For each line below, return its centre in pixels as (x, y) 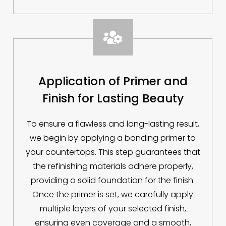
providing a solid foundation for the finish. (113, 181)
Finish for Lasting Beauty (113, 99)
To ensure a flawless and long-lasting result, (113, 124)
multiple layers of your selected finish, (113, 209)
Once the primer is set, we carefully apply (113, 195)
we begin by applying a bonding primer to (113, 138)
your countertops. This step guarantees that (113, 152)
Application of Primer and (113, 81)
